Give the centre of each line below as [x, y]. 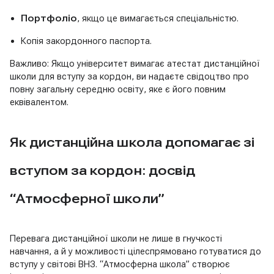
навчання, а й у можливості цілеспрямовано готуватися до [135, 251]
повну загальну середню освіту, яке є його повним [118, 89]
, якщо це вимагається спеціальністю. [157, 18]
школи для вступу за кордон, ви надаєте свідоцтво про [129, 76]
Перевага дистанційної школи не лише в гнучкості [116, 238]
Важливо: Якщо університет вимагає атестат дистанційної [135, 63]
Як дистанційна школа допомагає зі [132, 142]
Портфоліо [49, 18]
